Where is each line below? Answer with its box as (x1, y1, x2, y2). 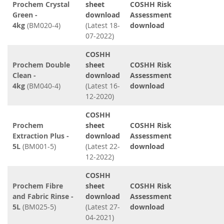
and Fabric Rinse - (12, 191, 73, 201)
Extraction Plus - (12, 131, 69, 140)
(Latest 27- (85, 202, 120, 211)
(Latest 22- (85, 141, 120, 151)
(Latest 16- (85, 81, 120, 90)
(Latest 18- (85, 20, 120, 30)
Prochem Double (12, 60, 70, 69)
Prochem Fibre (12, 181, 63, 190)
